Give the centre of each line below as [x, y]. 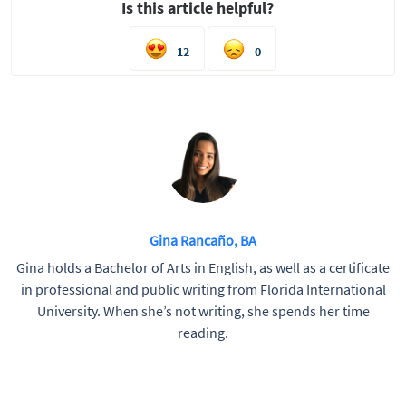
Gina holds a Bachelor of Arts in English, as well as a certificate [203, 268]
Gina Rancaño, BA [203, 241]
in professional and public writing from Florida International [203, 290]
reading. [203, 333]
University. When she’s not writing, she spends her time [203, 311]
